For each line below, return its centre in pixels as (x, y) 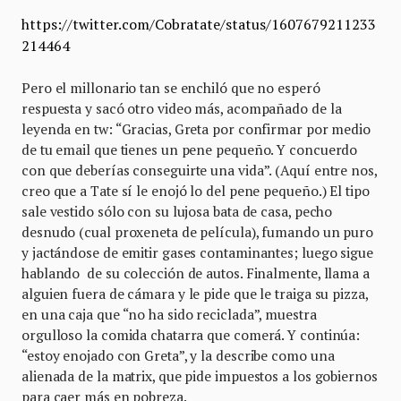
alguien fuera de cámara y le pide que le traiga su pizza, (195, 294)
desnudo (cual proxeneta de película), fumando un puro (198, 232)
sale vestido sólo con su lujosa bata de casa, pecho (177, 212)
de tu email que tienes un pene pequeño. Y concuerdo (190, 150)
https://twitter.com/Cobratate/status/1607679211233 (199, 25)
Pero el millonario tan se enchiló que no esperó (171, 88)
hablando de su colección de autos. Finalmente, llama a (196, 273)
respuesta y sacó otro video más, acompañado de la (182, 109)
